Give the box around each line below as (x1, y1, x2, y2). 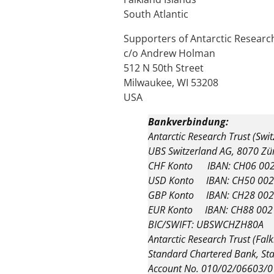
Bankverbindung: (148, 115, 229, 129)
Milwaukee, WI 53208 (124, 76, 218, 90)
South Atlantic (124, 7, 188, 21)
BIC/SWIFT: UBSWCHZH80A (148, 218, 264, 232)
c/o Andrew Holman (124, 46, 215, 61)
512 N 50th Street (124, 61, 204, 75)
